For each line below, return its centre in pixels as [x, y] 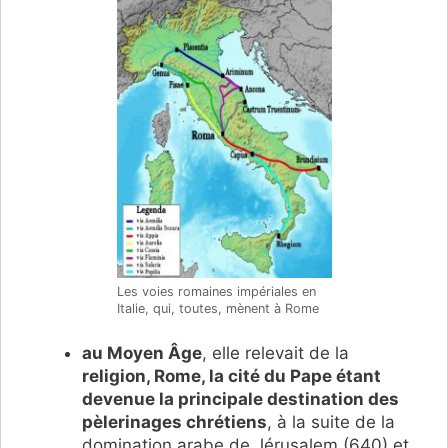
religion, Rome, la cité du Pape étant [231, 376]
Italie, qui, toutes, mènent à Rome [217, 308]
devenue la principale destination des [240, 399]
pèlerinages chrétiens [174, 422]
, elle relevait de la [275, 353]
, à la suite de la [331, 422]
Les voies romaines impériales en [216, 291]
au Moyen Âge [142, 353]
